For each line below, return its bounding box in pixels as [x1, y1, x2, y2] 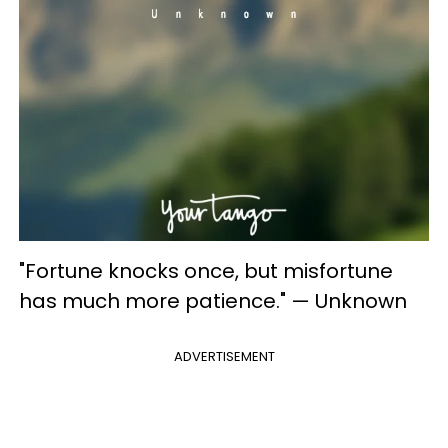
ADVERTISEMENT [173, 346, 275, 366]
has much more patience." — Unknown [19, 286, 407, 315]
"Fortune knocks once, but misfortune [19, 256, 393, 285]
